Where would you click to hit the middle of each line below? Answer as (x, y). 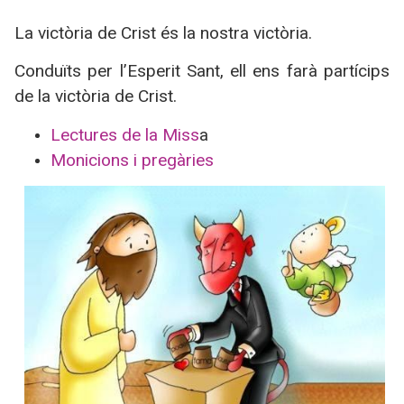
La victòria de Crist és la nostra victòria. (163, 32)
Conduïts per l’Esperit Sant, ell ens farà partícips (202, 71)
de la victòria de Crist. (96, 96)
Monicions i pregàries (132, 160)
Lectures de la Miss (125, 134)
